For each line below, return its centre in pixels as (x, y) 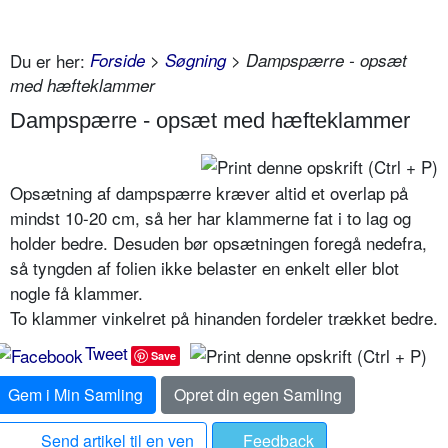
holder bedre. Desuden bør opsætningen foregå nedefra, (218, 243)
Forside (117, 60)
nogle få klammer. (76, 293)
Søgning (195, 60)
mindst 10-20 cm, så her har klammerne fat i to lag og (210, 218)
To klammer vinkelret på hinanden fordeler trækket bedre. (224, 318)
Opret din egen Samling (258, 395)
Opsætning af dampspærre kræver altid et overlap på (209, 193)
